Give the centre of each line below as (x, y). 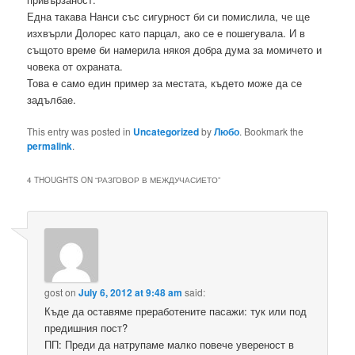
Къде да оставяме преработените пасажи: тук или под (176, 311)
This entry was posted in (80, 131)
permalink (50, 145)
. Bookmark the (272, 131)
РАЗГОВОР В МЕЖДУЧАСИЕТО (158, 179)
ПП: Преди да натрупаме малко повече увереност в (170, 344)
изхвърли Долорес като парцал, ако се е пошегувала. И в (166, 32)
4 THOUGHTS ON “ (63, 179)
